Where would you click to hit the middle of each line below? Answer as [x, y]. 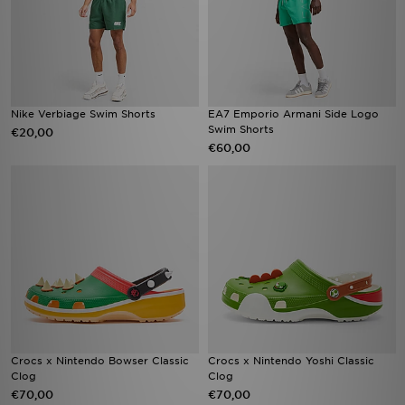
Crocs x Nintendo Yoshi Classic [291, 361]
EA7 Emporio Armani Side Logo [293, 114]
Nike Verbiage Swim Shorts [83, 114]
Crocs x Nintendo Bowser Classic [100, 361]
